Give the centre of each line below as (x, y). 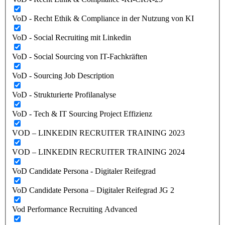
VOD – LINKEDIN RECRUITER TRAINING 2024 (98, 152)
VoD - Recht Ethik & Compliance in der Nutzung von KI (103, 18)
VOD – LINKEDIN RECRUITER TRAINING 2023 (98, 133)
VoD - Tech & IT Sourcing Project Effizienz (82, 114)
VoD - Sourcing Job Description (63, 75)
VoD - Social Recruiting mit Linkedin (72, 37)
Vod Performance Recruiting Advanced (75, 209)
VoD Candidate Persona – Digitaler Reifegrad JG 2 (93, 190)
